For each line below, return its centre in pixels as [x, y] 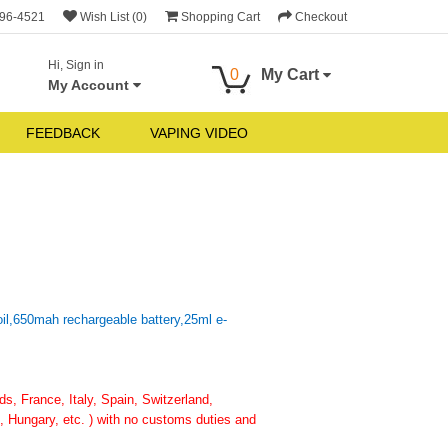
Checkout [321, 17]
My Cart [292, 74]
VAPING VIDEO [199, 132]
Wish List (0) [113, 17]
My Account [90, 85]
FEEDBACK [63, 132]
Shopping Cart [220, 17]
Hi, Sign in [76, 65]
